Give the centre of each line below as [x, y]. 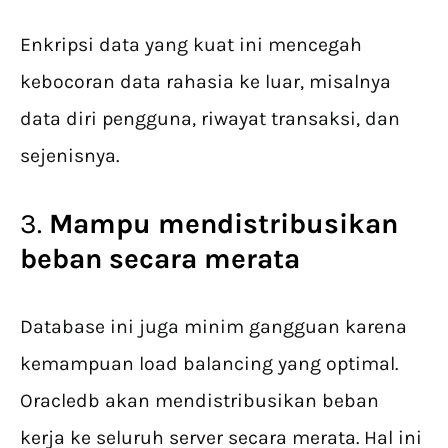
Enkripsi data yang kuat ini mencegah [191, 45]
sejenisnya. [72, 156]
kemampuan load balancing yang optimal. [209, 364]
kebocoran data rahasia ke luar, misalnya [205, 82]
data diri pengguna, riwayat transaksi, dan [210, 119]
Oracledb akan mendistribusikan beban [199, 401]
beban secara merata [160, 259]
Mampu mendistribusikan [223, 224]
